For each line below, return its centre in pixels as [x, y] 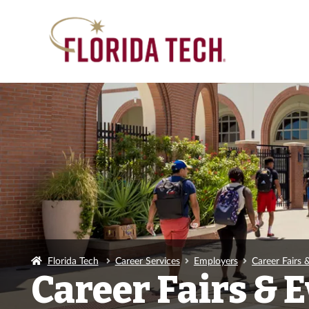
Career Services [147, 260]
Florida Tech [73, 260]
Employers [216, 260]
